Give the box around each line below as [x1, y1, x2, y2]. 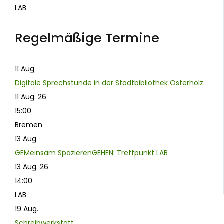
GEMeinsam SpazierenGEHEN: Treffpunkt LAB [14, 147, 168, 158]
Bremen [14, 119, 42, 130]
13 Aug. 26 [14, 161, 48, 172]
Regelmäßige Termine [14, 29, 159, 47]
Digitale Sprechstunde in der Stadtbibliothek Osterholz [14, 77, 203, 88]
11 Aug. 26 [14, 91, 46, 102]
